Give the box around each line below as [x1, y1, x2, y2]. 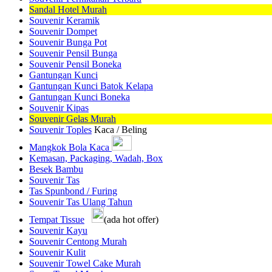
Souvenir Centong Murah [29, 236, 127, 246]
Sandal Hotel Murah [29, 4, 107, 15]
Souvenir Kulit [29, 246, 86, 257]
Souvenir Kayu [29, 225, 87, 236]
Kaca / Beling [92, 124, 147, 135]
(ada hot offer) [104, 214, 158, 225]
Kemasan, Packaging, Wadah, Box [29, 152, 163, 163]
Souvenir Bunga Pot [29, 36, 107, 47]
